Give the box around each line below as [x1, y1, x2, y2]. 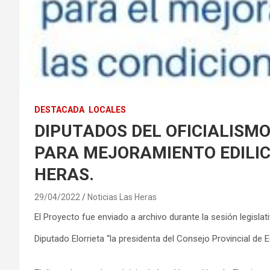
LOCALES [89, 104, 126, 115]
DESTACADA [34, 104, 84, 115]
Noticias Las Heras [87, 192, 157, 202]
